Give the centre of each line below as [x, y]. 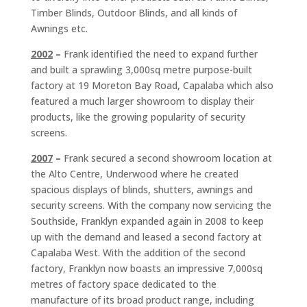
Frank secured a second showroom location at [166, 158]
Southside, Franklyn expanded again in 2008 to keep [147, 221]
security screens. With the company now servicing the [151, 205]
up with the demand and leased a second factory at [146, 237]
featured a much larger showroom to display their [142, 101]
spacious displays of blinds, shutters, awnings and [142, 189]
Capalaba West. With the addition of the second [138, 253]
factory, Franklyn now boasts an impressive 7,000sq [146, 268]
